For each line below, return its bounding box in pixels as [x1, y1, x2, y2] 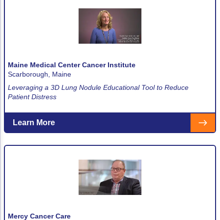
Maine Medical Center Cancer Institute [8, 60, 136, 69]
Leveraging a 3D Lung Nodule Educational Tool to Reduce [8, 83, 189, 91]
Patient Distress [8, 92, 56, 101]
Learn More [13, 118, 55, 127]
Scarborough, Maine [8, 70, 71, 78]
